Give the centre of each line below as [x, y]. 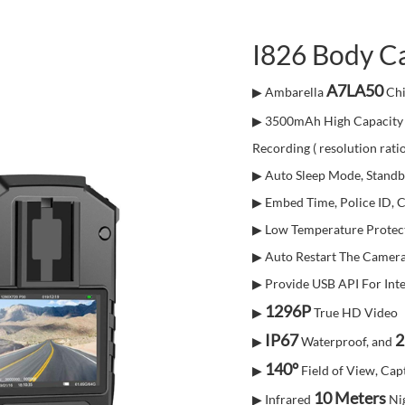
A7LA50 [355, 90]
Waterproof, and [345, 341]
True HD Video [354, 312]
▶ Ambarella [288, 92]
